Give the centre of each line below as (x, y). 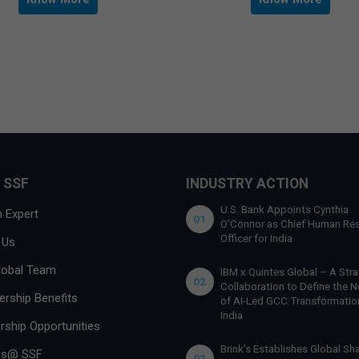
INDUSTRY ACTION (247, 183)
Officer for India (256, 238)
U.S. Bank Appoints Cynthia (284, 209)
